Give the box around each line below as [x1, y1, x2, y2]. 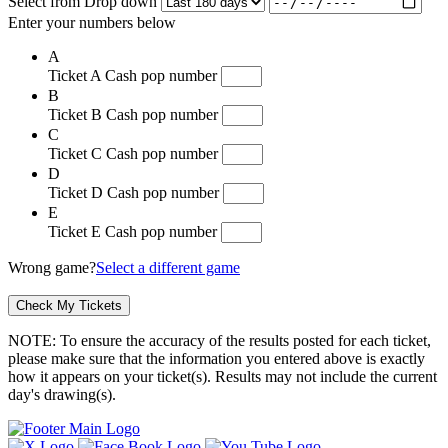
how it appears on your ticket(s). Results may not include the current [8, 368, 437, 386]
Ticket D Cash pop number [48, 184, 223, 202]
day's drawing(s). [8, 386, 116, 404]
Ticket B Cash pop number [48, 106, 222, 124]
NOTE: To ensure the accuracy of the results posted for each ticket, [8, 332, 431, 350]
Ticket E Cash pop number [48, 223, 221, 241]
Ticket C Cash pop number [48, 145, 222, 163]
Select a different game [96, 259, 240, 277]
